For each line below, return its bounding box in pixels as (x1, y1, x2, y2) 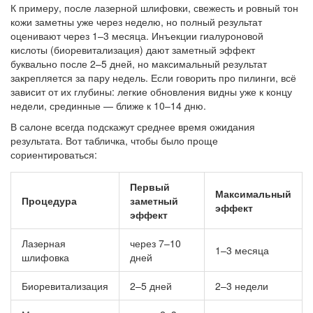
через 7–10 (130, 235, 181, 250)
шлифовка (22, 249, 69, 264)
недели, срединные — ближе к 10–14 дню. (10, 98, 206, 112)
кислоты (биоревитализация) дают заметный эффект (10, 42, 255, 57)
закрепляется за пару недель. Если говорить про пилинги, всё (10, 70, 296, 85)
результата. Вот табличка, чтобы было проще (10, 133, 218, 147)
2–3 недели (215, 278, 268, 293)
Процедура (22, 193, 77, 208)
